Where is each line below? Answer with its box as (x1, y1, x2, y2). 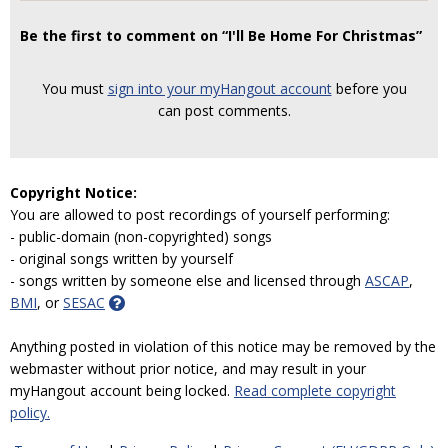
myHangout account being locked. (10, 381, 234, 400)
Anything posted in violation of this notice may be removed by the (10, 337, 436, 356)
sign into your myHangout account (107, 79, 332, 98)
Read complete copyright (234, 381, 396, 400)
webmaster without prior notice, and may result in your (10, 359, 366, 378)
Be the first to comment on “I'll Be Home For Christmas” (20, 26, 422, 45)
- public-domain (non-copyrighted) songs (10, 227, 272, 246)
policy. (10, 403, 50, 422)
